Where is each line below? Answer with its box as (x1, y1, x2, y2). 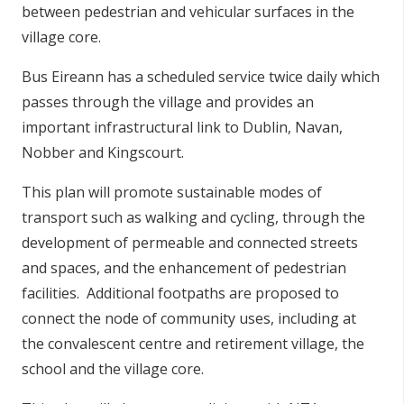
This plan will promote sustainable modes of (22, 182, 322, 202)
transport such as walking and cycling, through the (22, 207, 365, 227)
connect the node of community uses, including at (22, 308, 356, 328)
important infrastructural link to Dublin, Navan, (22, 117, 343, 137)
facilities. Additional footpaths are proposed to (22, 283, 339, 303)
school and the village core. (22, 359, 207, 379)
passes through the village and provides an (22, 92, 314, 112)
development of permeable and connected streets (22, 233, 358, 252)
